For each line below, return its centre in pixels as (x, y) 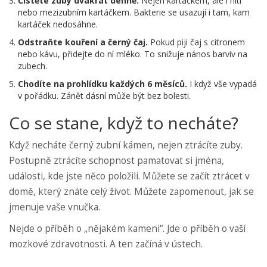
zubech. (32, 66)
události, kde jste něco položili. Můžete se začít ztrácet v (129, 176)
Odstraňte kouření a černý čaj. (83, 42)
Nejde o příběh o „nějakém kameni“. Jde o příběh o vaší (127, 228)
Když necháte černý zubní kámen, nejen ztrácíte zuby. (126, 145)
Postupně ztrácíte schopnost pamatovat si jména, (117, 160)
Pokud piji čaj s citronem (196, 42)
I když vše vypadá (222, 83)
